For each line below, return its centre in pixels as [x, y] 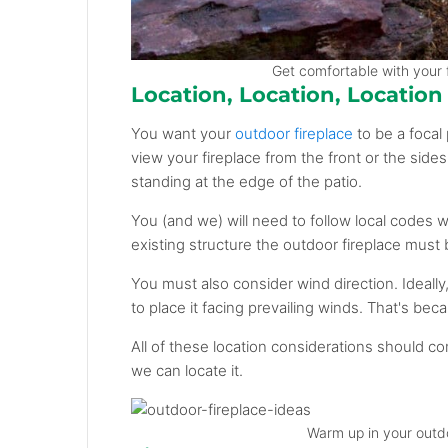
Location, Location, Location [287, 95]
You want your [183, 134]
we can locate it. [187, 371]
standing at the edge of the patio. [247, 182]
